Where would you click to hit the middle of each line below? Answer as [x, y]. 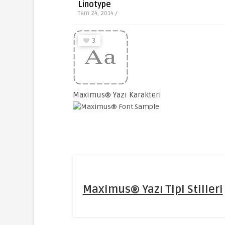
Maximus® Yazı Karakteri [117, 95]
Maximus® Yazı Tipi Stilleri [153, 189]
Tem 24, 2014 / [97, 13]
